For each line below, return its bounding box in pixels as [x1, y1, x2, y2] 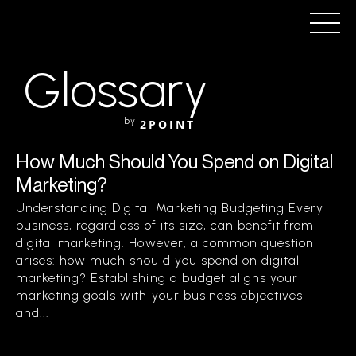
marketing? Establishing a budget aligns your [16, 270, 299, 285]
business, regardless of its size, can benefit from [16, 218, 315, 233]
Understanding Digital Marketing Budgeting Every [16, 200, 324, 215]
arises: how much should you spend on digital [16, 253, 300, 268]
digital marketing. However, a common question [16, 235, 315, 250]
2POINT [140, 117, 195, 132]
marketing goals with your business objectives [16, 288, 304, 303]
